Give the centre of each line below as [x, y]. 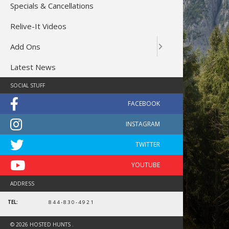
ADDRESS [22, 183]
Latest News [33, 67]
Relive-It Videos [38, 26]
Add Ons [25, 46]
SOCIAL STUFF [28, 85]
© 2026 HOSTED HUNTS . [42, 224]
